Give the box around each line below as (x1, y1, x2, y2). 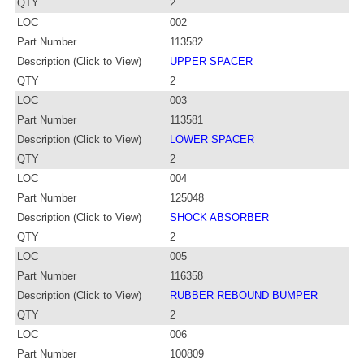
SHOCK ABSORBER (170, 210, 269, 223)
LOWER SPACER (170, 132, 254, 145)
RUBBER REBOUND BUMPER (170, 288, 318, 301)
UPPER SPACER (170, 54, 253, 67)
